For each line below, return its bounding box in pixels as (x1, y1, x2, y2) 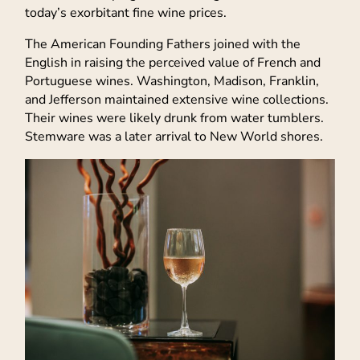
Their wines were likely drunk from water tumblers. (25, 108, 324, 127)
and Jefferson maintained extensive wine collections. (25, 90, 329, 108)
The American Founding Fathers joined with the (25, 35, 301, 53)
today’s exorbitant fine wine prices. (25, 3, 227, 22)
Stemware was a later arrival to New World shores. (25, 127, 323, 145)
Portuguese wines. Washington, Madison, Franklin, (25, 72, 319, 90)
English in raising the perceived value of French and (25, 53, 321, 72)
